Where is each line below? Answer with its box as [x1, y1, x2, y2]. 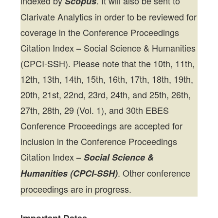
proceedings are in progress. [20, 182, 132, 196]
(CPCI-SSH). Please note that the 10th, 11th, [20, 57, 195, 70]
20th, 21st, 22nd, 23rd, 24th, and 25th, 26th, [20, 88, 191, 101]
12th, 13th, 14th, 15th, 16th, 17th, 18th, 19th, [20, 73, 194, 86]
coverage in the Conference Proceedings [20, 26, 180, 39]
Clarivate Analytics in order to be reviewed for [20, 10, 197, 23]
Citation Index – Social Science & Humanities [20, 41, 196, 54]
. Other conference [118, 166, 191, 180]
